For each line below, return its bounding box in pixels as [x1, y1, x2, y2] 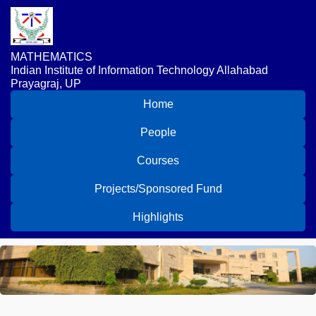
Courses [137, 154, 179, 166]
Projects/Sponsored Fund [94, 183, 222, 195]
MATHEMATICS [11, 51, 92, 63]
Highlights [133, 211, 183, 223]
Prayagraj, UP [11, 78, 81, 90]
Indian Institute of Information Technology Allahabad [11, 64, 268, 76]
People [140, 126, 176, 138]
